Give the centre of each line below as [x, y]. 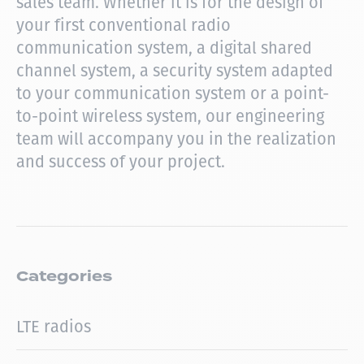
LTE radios [54, 327]
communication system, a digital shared [164, 48]
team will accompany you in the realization [176, 139]
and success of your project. [121, 162]
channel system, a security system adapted [175, 71]
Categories [64, 277]
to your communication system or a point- [173, 94]
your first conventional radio [123, 26]
